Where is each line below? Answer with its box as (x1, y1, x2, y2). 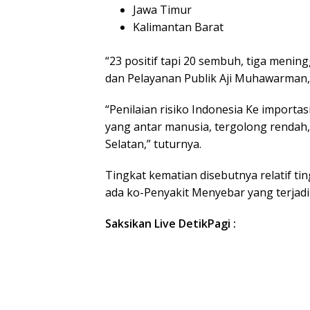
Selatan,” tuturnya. (105, 136, 201, 152)
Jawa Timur (133, 2, 192, 18)
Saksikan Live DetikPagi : (105, 216, 236, 232)
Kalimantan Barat (133, 19, 224, 35)
